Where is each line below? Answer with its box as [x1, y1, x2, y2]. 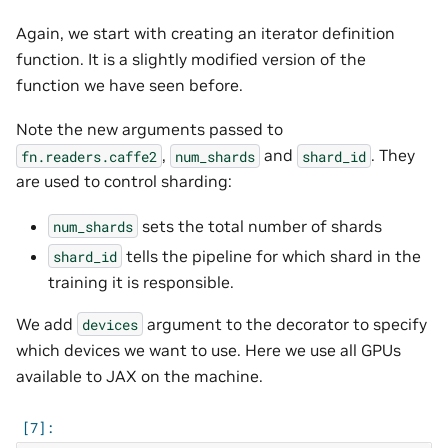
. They [371, 145, 415, 166]
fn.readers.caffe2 [21, 146, 157, 166]
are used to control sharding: [16, 171, 232, 192]
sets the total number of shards [138, 215, 382, 236]
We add [16, 313, 77, 334]
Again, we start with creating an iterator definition [16, 22, 395, 43]
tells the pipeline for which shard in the [122, 245, 421, 266]
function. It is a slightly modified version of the [16, 48, 366, 69]
